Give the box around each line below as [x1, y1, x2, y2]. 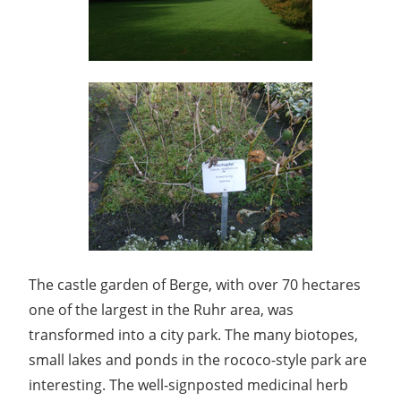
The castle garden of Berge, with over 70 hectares [29, 275, 361, 295]
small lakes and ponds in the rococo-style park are [29, 350, 367, 371]
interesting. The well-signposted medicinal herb [29, 375, 348, 396]
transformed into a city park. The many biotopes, [29, 325, 358, 346]
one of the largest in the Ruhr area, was [29, 300, 294, 320]
